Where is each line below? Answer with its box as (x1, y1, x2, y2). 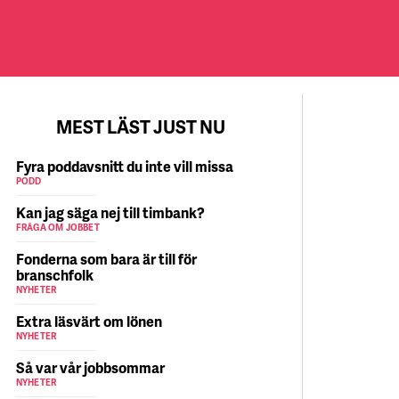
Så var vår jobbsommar (15, 357, 165, 378)
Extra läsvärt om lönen (15, 311, 162, 331)
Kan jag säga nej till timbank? (15, 202, 205, 223)
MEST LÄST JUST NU (56, 114, 226, 139)
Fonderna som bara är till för (15, 248, 197, 269)
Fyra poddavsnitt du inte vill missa (15, 156, 233, 176)
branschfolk (15, 265, 94, 285)
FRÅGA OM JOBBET (15, 221, 100, 233)
